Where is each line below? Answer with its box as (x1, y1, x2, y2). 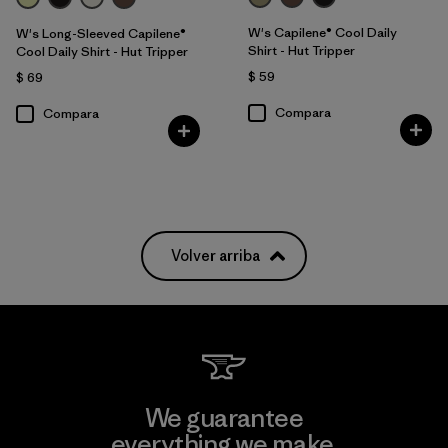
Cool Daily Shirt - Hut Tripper (16, 43, 188, 61)
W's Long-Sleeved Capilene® (16, 25, 186, 43)
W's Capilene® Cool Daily (247, 24, 397, 42)
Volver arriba (171, 246, 260, 266)
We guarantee (144, 402, 304, 435)
